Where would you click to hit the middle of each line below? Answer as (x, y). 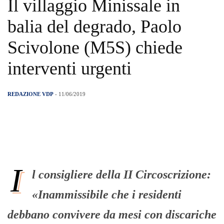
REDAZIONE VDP (30, 94)
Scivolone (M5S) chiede (95, 48)
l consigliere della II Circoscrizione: (121, 175)
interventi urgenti (69, 69)
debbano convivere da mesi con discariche (112, 215)
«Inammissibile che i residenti (107, 195)
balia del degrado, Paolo (94, 27)
